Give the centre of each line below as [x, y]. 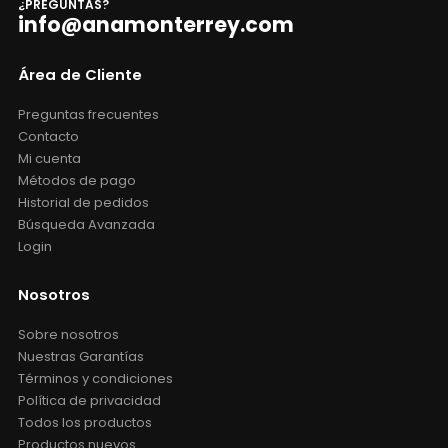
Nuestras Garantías [80, 356]
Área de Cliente [79, 74]
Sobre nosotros [68, 334]
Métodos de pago [76, 180]
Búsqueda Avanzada [86, 224]
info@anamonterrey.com [155, 25]
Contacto [48, 136]
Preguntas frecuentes [88, 114]
